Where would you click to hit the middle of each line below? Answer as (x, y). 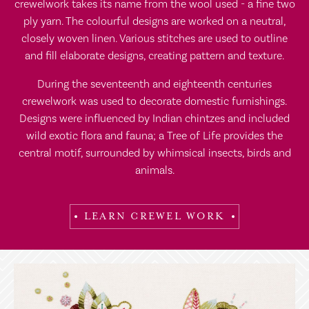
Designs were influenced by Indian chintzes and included (154, 119)
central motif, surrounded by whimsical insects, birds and (154, 153)
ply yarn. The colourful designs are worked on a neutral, (154, 21)
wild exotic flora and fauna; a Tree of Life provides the (154, 136)
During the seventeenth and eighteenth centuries (154, 84)
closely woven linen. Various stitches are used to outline (154, 39)
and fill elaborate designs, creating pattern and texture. (154, 56)
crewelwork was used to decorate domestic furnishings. (154, 101)
